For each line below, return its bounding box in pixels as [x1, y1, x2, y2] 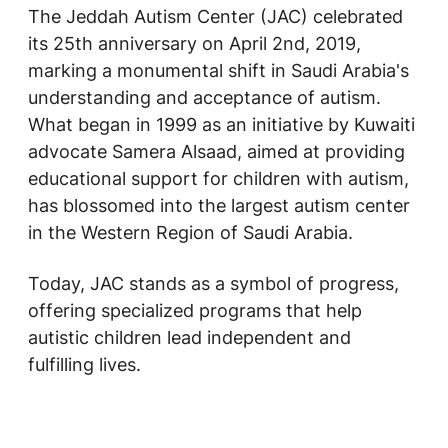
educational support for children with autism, [28, 168, 409, 189]
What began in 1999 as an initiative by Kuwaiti [28, 114, 415, 135]
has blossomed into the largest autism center [28, 195, 410, 216]
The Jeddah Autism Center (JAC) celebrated [28, 6, 403, 27]
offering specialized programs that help [28, 300, 362, 321]
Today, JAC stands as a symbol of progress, [28, 273, 399, 294]
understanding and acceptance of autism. [28, 87, 381, 108]
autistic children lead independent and [28, 327, 351, 348]
